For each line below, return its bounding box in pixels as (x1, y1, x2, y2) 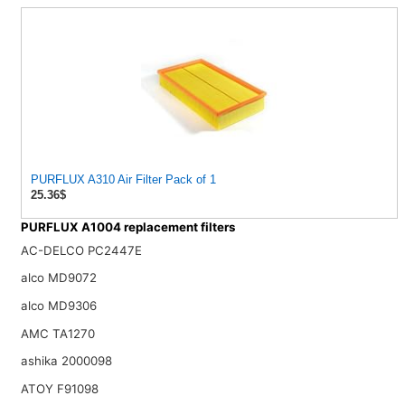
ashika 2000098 (20, 353, 112, 369)
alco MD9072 (20, 270, 97, 286)
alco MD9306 (20, 298, 97, 314)
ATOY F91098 (20, 381, 99, 396)
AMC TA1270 (20, 325, 95, 341)
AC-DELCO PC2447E (20, 242, 142, 258)
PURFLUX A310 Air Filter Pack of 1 (30, 173, 216, 187)
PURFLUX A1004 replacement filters (20, 220, 235, 235)
